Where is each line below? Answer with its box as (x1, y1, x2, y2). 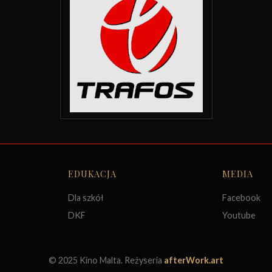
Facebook (222, 192, 260, 203)
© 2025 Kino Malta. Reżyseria (49, 255, 164, 265)
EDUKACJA (68, 168, 117, 180)
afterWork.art (164, 255, 223, 265)
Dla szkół (68, 192, 104, 203)
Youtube (222, 210, 256, 220)
